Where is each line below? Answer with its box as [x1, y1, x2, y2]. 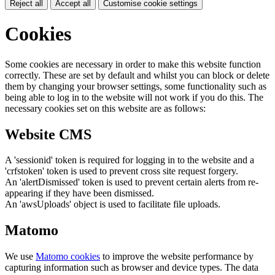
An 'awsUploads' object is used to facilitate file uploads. [5, 199, 220, 210]
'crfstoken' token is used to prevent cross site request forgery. [5, 166, 238, 177]
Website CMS [5, 126, 91, 142]
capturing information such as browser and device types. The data [5, 262, 258, 273]
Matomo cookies [36, 251, 100, 262]
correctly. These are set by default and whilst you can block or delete [5, 69, 269, 80]
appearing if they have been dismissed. [5, 188, 154, 199]
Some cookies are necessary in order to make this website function [5, 58, 261, 69]
